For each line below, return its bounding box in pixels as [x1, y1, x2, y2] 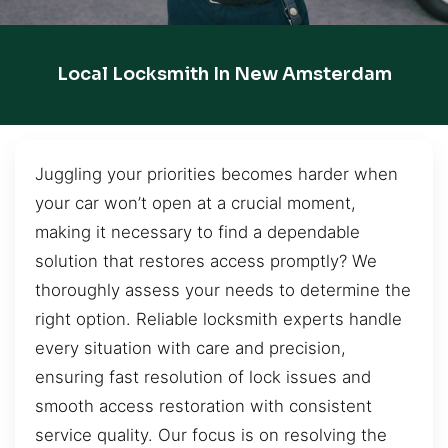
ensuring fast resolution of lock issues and [35, 366, 371, 387]
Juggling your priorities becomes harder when [35, 163, 398, 184]
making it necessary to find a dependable [35, 221, 360, 242]
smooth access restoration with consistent [35, 395, 372, 416]
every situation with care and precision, [35, 337, 346, 358]
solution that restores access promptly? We [35, 250, 377, 271]
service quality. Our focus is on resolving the [35, 424, 387, 445]
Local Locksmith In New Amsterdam [56, 63, 392, 86]
